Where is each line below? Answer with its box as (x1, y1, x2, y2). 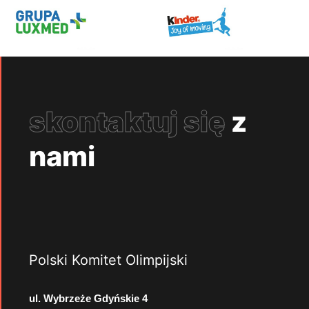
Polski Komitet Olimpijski (29, 251, 188, 268)
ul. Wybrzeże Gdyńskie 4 (29, 292, 148, 304)
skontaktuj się (29, 104, 225, 139)
